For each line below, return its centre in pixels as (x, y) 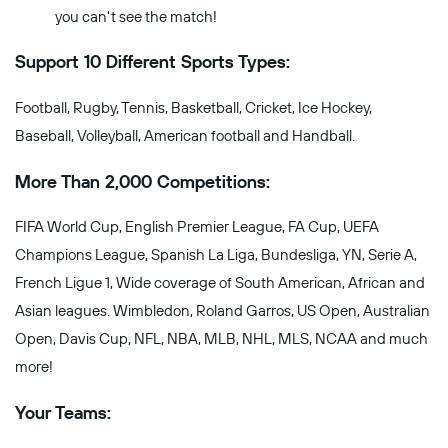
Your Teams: (63, 412)
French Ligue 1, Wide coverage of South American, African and (220, 283)
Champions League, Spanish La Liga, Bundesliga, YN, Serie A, (216, 255)
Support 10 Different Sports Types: (152, 62)
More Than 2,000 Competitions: (142, 181)
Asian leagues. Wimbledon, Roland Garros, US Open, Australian (222, 311)
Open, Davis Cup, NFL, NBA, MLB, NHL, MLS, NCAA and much (221, 339)
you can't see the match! (136, 16)
